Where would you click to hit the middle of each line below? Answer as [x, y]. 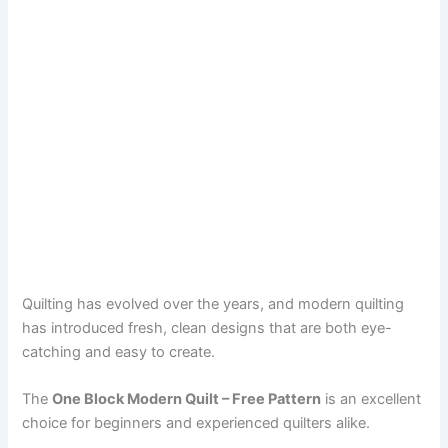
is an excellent [371, 399]
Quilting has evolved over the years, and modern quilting [213, 303]
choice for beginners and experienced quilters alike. [196, 423]
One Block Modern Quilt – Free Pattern [187, 399]
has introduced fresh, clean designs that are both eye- [207, 327]
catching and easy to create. [119, 351]
